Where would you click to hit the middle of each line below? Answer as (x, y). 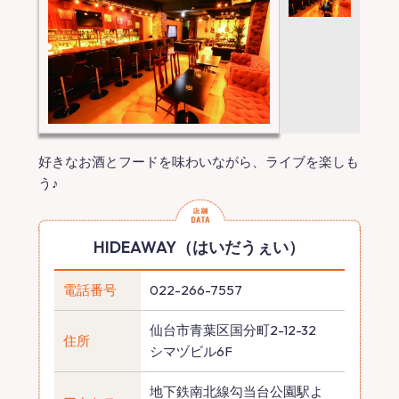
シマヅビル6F (191, 352)
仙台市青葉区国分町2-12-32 (232, 330)
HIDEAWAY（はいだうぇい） (199, 248)
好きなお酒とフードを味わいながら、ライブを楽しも (198, 162)
